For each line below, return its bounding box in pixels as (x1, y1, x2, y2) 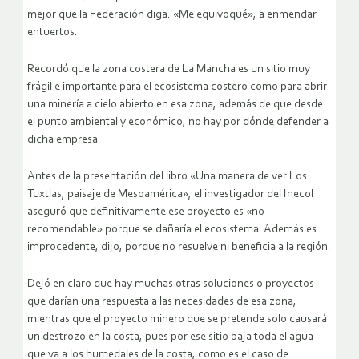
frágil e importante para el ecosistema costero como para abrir (27, 81, 327, 94)
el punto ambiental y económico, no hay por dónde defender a (27, 116, 329, 129)
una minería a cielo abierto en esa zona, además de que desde (27, 99, 323, 111)
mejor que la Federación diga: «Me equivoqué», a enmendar (27, 9, 317, 22)
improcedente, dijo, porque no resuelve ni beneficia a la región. (27, 241, 331, 254)
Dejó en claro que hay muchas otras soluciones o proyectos (27, 278, 314, 291)
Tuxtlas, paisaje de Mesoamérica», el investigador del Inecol (27, 188, 313, 201)
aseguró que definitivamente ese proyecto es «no (27, 206, 264, 219)
